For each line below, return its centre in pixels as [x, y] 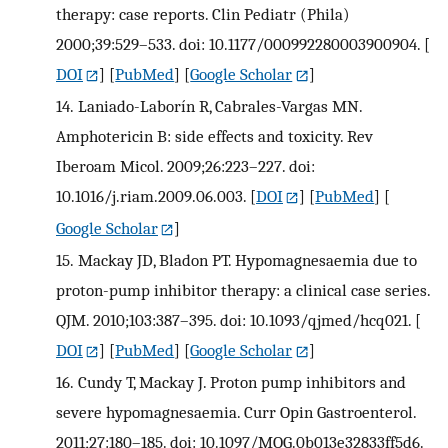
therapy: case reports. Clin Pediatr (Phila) [203, 14]
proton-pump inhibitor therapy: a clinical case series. [243, 289]
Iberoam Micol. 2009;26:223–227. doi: [185, 165]
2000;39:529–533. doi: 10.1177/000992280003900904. [238, 44]
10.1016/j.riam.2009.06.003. [151, 195]
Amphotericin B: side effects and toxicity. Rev [214, 135]
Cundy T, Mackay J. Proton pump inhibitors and [241, 381]
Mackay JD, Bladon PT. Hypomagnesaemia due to [247, 259]
